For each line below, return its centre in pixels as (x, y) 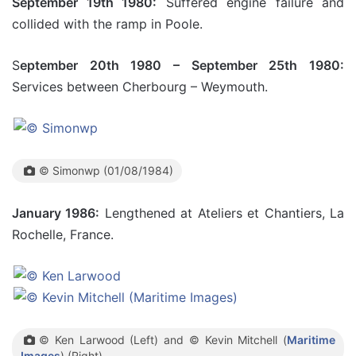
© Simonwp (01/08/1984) (106, 170)
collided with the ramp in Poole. (107, 24)
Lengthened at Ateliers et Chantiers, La (222, 213)
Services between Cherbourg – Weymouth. (140, 87)
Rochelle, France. (63, 234)
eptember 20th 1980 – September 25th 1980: (182, 65)
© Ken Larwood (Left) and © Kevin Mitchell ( (163, 340)
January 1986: (56, 213)
